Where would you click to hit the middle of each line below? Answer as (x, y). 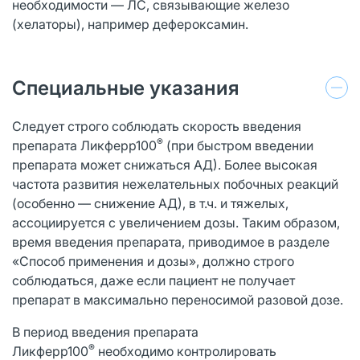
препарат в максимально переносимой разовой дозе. (178, 299)
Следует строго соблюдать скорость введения (157, 126)
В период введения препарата (105, 331)
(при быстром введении (238, 145)
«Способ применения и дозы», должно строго (153, 261)
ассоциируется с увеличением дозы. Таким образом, (176, 222)
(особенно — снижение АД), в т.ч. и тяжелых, (150, 203)
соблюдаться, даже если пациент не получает (153, 280)
